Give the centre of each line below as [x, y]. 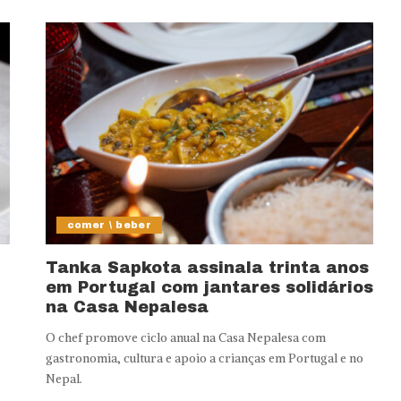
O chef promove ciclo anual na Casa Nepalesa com [185, 337]
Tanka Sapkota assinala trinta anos [207, 267]
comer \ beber [109, 224]
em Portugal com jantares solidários [209, 287]
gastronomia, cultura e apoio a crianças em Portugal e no [204, 358]
